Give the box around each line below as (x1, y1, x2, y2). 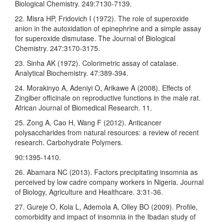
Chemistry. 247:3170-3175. (15, 43, 100, 54)
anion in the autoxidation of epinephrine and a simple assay (15, 23, 201, 34)
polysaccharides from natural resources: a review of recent (15, 127, 199, 138)
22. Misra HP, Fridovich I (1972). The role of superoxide (15, 13, 189, 24)
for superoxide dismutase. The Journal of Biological (15, 33, 175, 44)
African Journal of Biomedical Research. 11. (15, 103, 152, 113)
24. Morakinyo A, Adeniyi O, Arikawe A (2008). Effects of (15, 83, 191, 93)
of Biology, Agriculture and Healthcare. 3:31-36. (15, 187, 163, 197)
